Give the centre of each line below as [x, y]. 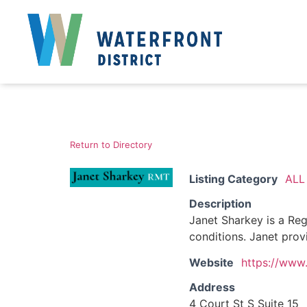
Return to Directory [111, 144]
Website [211, 262]
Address [212, 287]
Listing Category [233, 179]
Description [220, 203]
